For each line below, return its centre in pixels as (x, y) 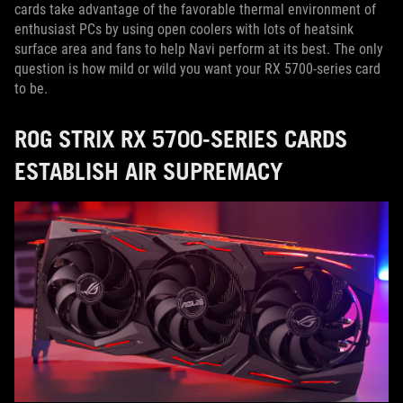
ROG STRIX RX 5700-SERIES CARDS (181, 139)
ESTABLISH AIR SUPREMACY (148, 171)
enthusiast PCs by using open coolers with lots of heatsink (184, 29)
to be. (33, 89)
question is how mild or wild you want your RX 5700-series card (197, 69)
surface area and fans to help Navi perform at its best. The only (199, 49)
